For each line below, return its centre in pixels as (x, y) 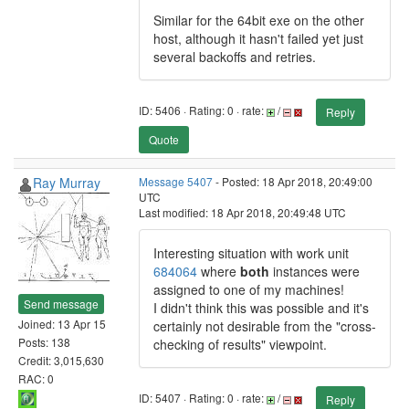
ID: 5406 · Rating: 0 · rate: (203, 110)
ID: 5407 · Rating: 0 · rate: (203, 398)
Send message (61, 303)
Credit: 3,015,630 (61, 360)
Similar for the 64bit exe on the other (259, 20)
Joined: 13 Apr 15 (62, 323)
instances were (315, 271)
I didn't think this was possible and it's (261, 308)
